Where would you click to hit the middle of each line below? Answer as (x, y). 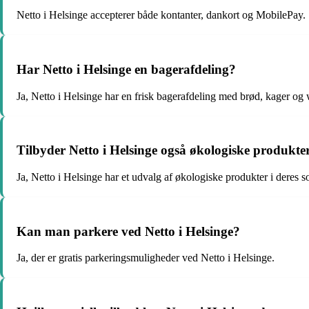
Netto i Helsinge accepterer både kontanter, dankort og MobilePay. (161, 15)
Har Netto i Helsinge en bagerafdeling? (126, 69)
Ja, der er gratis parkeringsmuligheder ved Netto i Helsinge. (146, 258)
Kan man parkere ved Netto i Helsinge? (128, 231)
